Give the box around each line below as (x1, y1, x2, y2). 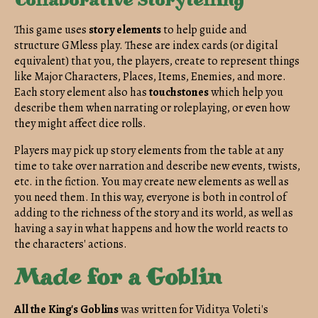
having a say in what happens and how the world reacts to (14, 220, 288, 236)
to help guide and (161, 21, 247, 38)
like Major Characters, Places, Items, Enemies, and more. (14, 68, 286, 84)
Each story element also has (14, 84, 149, 100)
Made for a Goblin (14, 263, 221, 290)
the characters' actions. (14, 236, 127, 252)
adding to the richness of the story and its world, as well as (14, 204, 293, 221)
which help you (211, 84, 283, 100)
